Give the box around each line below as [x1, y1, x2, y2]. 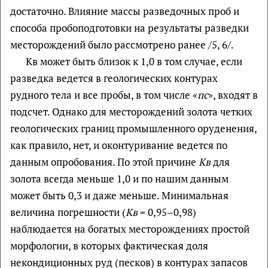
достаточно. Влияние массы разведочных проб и [10, 4, 239, 18]
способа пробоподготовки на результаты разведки [10, 20, 249, 35]
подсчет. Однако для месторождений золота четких [10, 104, 252, 118]
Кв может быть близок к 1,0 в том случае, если [25, 54, 242, 68]
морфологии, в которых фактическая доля [10, 238, 208, 252]
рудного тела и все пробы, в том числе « [10, 87, 197, 102]
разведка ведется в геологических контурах [10, 71, 218, 85]
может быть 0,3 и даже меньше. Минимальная [10, 188, 229, 202]
